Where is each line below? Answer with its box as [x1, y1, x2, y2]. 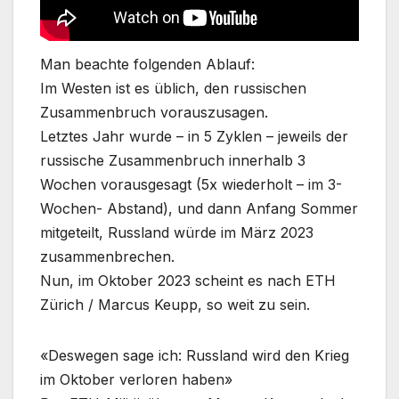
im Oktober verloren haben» [40, 370, 232, 388]
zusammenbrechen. [40, 248, 175, 265]
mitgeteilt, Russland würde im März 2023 [40, 224, 313, 241]
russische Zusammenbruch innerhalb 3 [40, 151, 305, 169]
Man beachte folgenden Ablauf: [40, 55, 255, 73]
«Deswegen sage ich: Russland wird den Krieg [40, 346, 349, 364]
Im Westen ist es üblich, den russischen [40, 79, 306, 97]
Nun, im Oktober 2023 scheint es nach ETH [40, 272, 336, 289]
